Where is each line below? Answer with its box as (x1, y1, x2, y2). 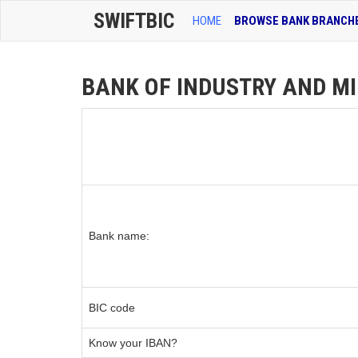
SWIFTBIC (93, 9, 174, 33)
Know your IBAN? (89, 336, 177, 349)
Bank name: (89, 229, 149, 242)
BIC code (89, 301, 135, 314)
